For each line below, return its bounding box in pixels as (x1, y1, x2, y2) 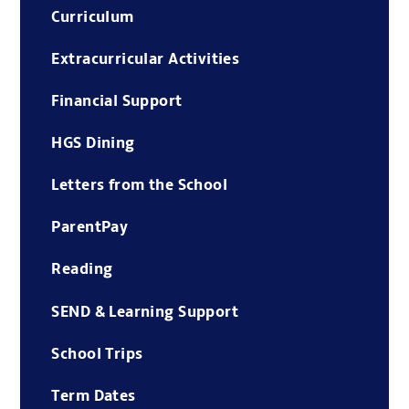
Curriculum (51, 7, 134, 26)
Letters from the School (51, 176, 228, 195)
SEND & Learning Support (51, 302, 239, 321)
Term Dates (51, 386, 136, 405)
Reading (51, 260, 113, 279)
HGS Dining (51, 134, 135, 153)
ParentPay (51, 218, 129, 237)
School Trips (51, 344, 143, 363)
